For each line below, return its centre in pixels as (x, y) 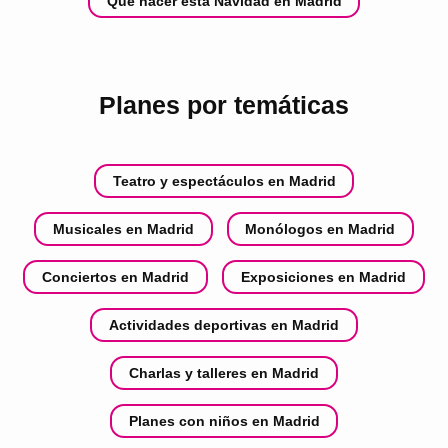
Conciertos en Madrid (116, 277)
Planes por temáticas (224, 104)
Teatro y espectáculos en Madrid (224, 181)
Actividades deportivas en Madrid (224, 325)
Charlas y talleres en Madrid (224, 373)
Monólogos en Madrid (320, 229)
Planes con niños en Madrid (224, 421)
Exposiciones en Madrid (323, 277)
